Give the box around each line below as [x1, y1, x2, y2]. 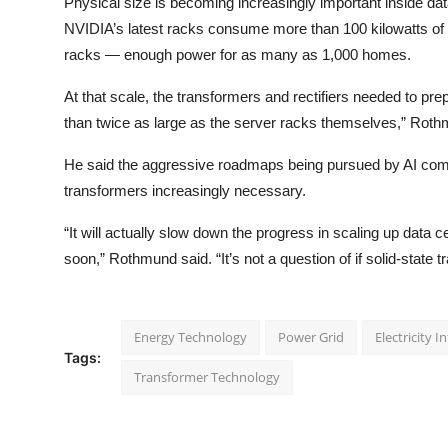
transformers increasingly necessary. [64, 182, 306, 200]
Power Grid [278, 328, 344, 347]
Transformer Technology [134, 368, 280, 387]
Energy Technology [134, 328, 247, 347]
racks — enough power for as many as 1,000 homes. [64, 46, 411, 64]
